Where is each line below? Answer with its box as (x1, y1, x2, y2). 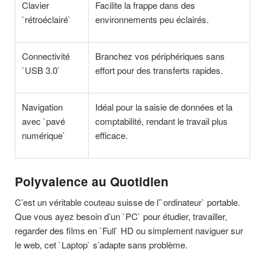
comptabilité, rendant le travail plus (95, 115, 228, 128)
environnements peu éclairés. (95, 13, 209, 26)
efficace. (95, 129, 128, 142)
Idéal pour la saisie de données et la (95, 101, 233, 114)
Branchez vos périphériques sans (95, 50, 225, 63)
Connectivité (22, 50, 70, 63)
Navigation (22, 101, 63, 114)
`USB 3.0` (22, 64, 61, 77)
